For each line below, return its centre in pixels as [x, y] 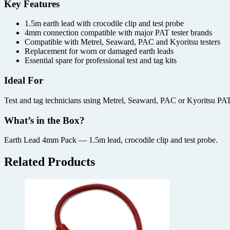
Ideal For [24, 81]
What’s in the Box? [44, 120]
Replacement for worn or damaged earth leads [99, 51]
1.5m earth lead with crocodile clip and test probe [104, 24]
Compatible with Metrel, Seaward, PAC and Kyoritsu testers [122, 42]
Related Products [50, 162]
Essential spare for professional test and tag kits [101, 61]
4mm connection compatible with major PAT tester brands [118, 33]
